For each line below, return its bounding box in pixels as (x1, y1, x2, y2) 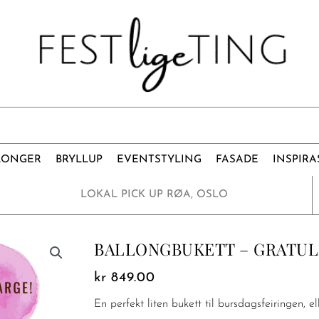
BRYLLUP (56, 154, 103, 165)
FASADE (216, 154, 258, 165)
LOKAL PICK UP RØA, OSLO (80, 189, 229, 200)
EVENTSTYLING (117, 154, 202, 165)
